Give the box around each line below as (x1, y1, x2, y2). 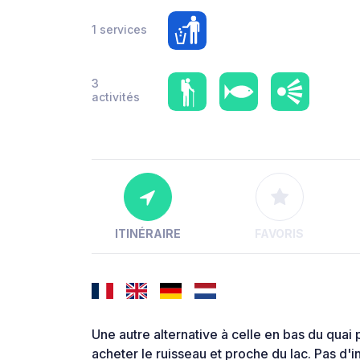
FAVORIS (255, 227, 305, 241)
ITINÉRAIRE (114, 227, 181, 241)
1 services (92, 22, 147, 36)
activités (92, 90, 140, 104)
